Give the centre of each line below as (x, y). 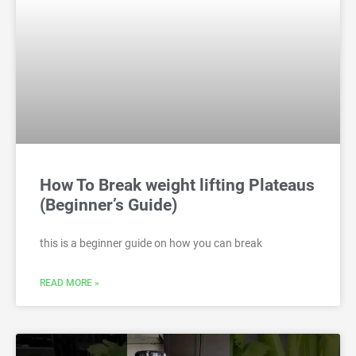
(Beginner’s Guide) (108, 205)
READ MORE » (70, 283)
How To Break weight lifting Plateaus (177, 186)
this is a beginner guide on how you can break (151, 244)
